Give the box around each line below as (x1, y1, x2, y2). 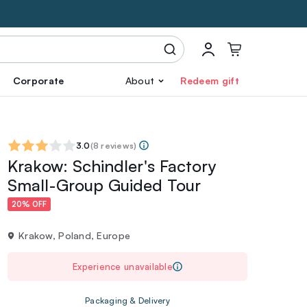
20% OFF (12, 199, 47, 210)
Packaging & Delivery (85, 295, 170, 306)
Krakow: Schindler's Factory (8, 156, 216, 176)
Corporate (12, 75, 64, 86)
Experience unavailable (73, 261, 173, 272)
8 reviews (93, 140, 134, 151)
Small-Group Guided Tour (8, 175, 201, 195)
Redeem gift (180, 75, 239, 86)
